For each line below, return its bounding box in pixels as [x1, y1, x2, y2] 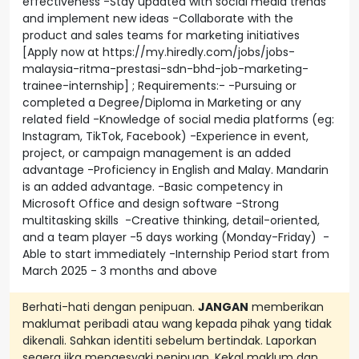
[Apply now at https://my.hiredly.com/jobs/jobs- [22, 44, 295, 60]
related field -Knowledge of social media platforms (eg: [22, 111, 334, 127]
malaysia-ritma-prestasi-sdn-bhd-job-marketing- [22, 61, 309, 77]
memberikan [248, 299, 324, 315]
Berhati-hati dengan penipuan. [22, 299, 198, 315]
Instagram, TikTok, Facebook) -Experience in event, [22, 128, 309, 144]
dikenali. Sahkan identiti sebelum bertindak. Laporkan [22, 333, 317, 349]
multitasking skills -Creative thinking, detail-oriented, [22, 212, 320, 228]
